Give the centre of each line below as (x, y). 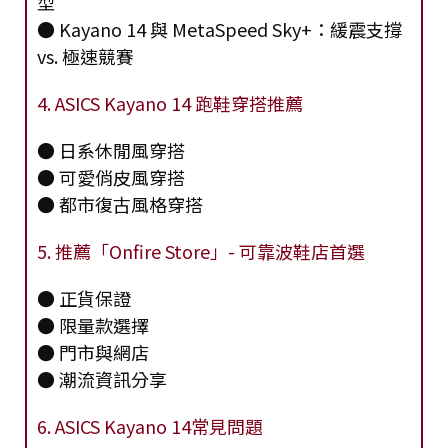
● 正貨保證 (84, 298)
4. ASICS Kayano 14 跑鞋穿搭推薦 (170, 103)
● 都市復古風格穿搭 (120, 204)
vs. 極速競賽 (85, 56)
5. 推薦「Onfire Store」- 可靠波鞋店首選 (201, 251)
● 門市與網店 (93, 352)
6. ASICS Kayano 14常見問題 (150, 426)
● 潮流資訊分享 (102, 379)
